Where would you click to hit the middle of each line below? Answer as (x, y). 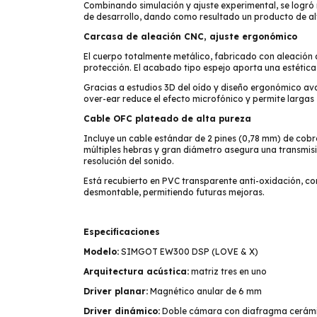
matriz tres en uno (228, 271)
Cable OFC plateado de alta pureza (167, 119)
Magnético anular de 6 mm (205, 291)
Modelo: (101, 252)
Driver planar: (116, 291)
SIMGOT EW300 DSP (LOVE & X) (189, 252)
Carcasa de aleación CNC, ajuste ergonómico (190, 36)
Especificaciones (122, 232)
